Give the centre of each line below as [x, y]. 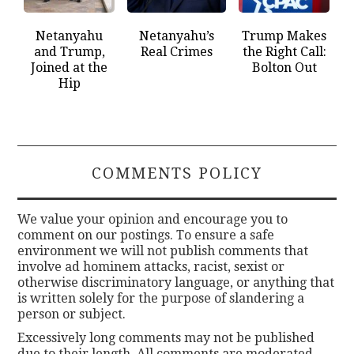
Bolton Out [284, 67]
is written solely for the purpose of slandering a [161, 298]
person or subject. [72, 314]
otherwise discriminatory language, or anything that [176, 282]
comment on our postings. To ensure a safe [146, 235]
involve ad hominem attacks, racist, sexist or [151, 266]
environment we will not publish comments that [163, 250]
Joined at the [70, 67]
